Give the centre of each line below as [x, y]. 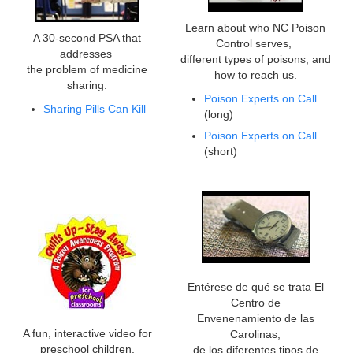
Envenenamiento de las [255, 319]
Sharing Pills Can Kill [95, 109]
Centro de [255, 303]
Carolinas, [255, 334]
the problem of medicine [87, 70]
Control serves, [255, 44]
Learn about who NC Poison [255, 28]
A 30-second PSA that [87, 38]
